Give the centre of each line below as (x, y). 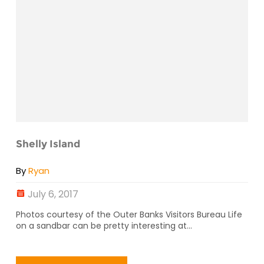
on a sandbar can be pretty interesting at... (104, 225)
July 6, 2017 (53, 194)
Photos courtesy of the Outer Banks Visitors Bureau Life (129, 214)
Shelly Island (48, 143)
